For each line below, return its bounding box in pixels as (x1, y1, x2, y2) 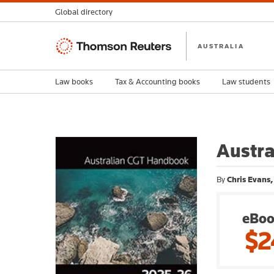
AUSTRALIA (198, 41, 244, 50)
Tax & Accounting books (115, 76, 200, 87)
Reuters (55, 53, 87, 65)
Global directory (55, 7, 113, 17)
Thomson (55, 39, 94, 50)
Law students (222, 76, 270, 87)
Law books (55, 76, 93, 87)
